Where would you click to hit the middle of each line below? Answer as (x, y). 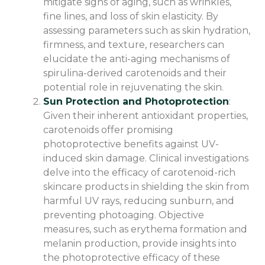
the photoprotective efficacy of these (132, 257)
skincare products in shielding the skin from (146, 186)
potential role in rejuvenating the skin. (133, 87)
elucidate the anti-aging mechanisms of (137, 59)
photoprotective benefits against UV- (131, 144)
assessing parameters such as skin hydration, (147, 30)
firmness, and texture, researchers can (134, 44)
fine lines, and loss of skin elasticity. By (131, 16)
